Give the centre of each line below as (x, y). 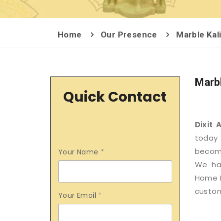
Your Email (78, 195)
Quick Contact (115, 97)
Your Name (80, 152)
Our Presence (129, 35)
